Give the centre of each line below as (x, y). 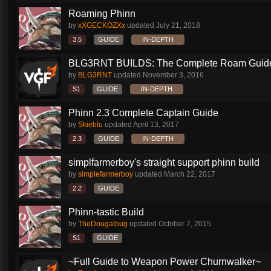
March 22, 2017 (190, 174)
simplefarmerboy (106, 174)
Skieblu (90, 125)
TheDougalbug (103, 224)
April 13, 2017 (156, 125)
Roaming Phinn (102, 14)
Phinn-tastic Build (106, 212)
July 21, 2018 (178, 25)
